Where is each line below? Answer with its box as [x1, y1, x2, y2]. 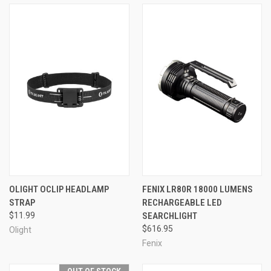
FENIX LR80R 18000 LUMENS [142, 183, 253, 195]
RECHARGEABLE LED [142, 197, 222, 208]
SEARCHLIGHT [142, 210, 197, 221]
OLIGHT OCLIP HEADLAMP [9, 183, 109, 195]
